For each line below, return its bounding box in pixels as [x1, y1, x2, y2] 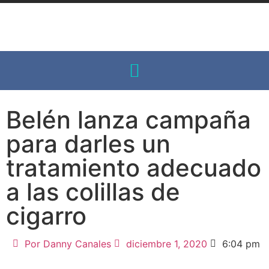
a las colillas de [6, 177, 180, 207]
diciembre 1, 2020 [125, 238, 207, 250]
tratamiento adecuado [6, 153, 261, 183]
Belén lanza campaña [6, 105, 251, 134]
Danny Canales [40, 238, 111, 250]
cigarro [6, 201, 86, 231]
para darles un [6, 129, 171, 159]
